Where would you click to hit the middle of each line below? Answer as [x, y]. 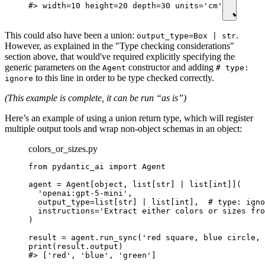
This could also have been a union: [71, 35]
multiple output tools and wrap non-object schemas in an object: [123, 129]
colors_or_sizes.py [63, 149]
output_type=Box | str [186, 36]
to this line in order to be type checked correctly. [124, 78]
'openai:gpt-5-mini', [80, 193]
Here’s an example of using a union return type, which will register [129, 118]
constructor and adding [171, 67]
